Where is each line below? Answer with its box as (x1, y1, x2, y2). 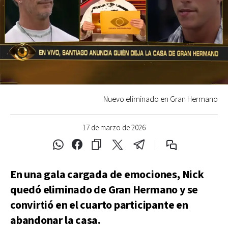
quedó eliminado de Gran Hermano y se (10, 182, 198, 197)
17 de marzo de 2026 (82, 123, 146, 133)
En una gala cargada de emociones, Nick (10, 167, 204, 182)
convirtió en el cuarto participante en (10, 197, 188, 213)
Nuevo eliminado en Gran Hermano (103, 94, 218, 105)
